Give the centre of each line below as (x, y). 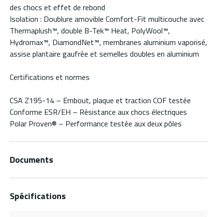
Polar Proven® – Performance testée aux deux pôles (96, 124)
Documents (31, 160)
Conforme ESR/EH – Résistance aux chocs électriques (98, 112)
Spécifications (38, 196)
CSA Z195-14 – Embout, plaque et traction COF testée (100, 101)
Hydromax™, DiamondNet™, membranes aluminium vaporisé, (108, 42)
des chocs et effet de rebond (57, 8)
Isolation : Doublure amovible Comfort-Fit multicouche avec (107, 19)
